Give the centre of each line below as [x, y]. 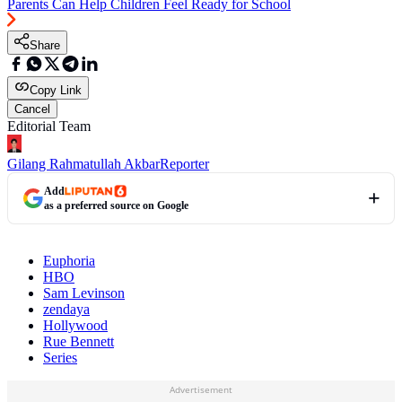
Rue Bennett [79, 341]
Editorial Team [49, 126]
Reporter [184, 163]
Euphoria [69, 260]
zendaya [66, 309]
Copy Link [56, 90]
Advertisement [201, 389]
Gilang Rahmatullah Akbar [83, 163]
